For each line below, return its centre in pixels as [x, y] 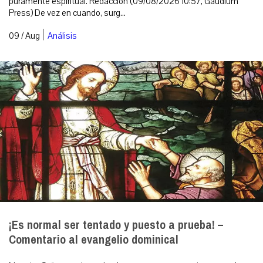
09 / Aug [24, 36]
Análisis [62, 36]
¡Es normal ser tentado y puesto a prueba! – [116, 225]
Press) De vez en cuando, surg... [67, 13]
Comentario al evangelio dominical [94, 240]
